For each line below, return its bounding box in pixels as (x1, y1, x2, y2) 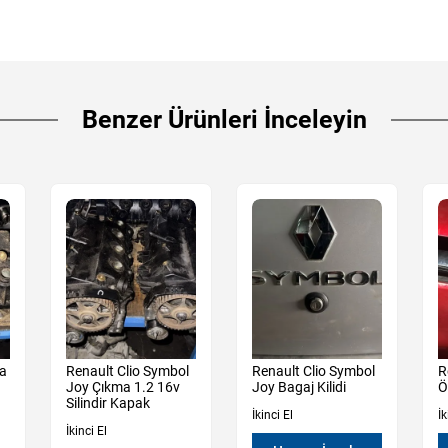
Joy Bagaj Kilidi (252, 379, 346, 396)
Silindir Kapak (66, 395, 150, 412)
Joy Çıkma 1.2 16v (66, 379, 180, 396)
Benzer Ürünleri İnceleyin (81, 105, 367, 135)
